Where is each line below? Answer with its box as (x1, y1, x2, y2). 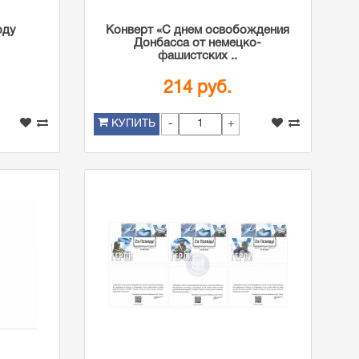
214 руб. (163, 80, 232, 96)
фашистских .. (158, 50, 238, 62)
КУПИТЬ (111, 119, 155, 129)
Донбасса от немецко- (134, 38, 262, 49)
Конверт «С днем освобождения (106, 25, 290, 36)
